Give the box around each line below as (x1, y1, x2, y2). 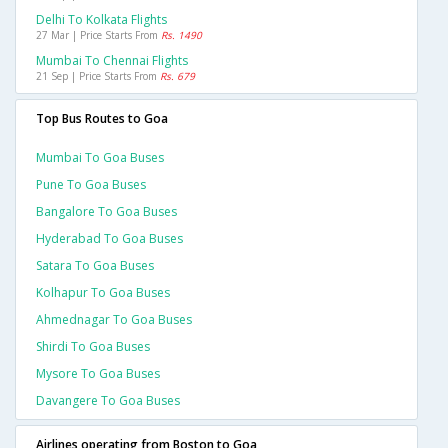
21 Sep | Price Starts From (36, 69, 160, 84)
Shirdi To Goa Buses (36, 338, 150, 356)
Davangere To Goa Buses (36, 392, 180, 410)
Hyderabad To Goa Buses (36, 230, 183, 248)
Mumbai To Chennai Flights (36, 52, 188, 70)
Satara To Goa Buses (36, 257, 154, 275)
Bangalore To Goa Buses (36, 203, 177, 221)
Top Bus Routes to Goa (36, 110, 168, 128)
